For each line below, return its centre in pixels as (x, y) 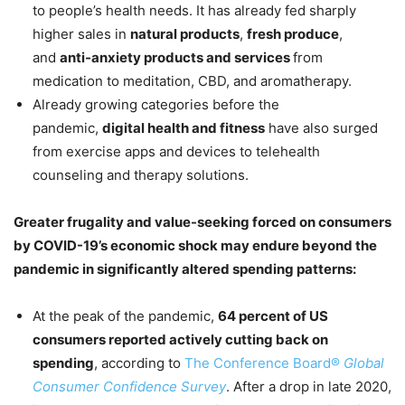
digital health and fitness (184, 127)
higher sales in (81, 33)
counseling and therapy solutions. (141, 174)
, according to (139, 363)
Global (362, 363)
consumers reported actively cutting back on (180, 339)
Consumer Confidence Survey (129, 386)
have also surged (321, 127)
